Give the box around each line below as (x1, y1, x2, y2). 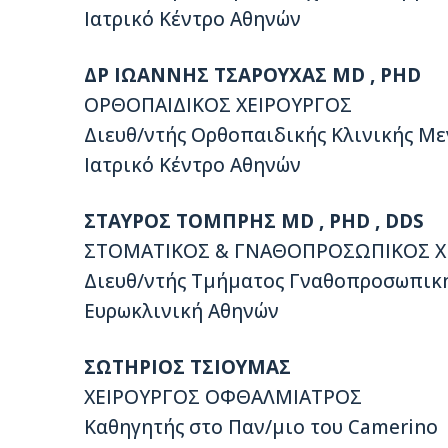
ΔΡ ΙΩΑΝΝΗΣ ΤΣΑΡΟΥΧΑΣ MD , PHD (84, 62, 421, 89)
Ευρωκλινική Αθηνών (84, 298, 279, 325)
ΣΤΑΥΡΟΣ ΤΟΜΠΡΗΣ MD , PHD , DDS (84, 208, 424, 235)
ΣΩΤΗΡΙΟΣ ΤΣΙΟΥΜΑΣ (84, 354, 291, 381)
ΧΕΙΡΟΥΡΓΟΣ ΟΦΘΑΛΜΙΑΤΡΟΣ (84, 384, 362, 411)
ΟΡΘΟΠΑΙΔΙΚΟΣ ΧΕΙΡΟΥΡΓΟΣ (84, 92, 352, 119)
